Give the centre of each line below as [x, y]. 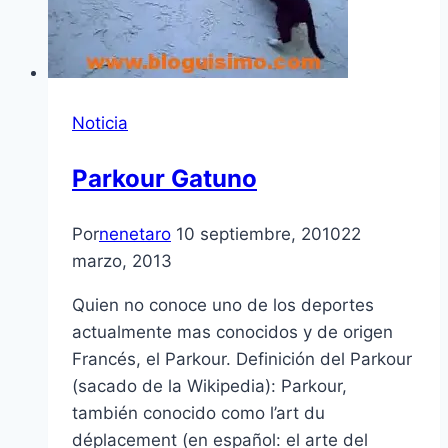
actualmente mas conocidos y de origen [232, 331]
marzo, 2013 [122, 260]
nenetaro [135, 233]
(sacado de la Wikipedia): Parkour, [209, 385]
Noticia [100, 122]
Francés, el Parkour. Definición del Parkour [242, 358]
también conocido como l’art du [198, 412]
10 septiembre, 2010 [258, 233]
